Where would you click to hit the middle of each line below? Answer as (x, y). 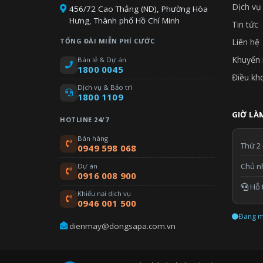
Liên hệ (245, 42)
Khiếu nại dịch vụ (104, 193)
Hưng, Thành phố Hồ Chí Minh (124, 20)
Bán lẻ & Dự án (102, 59)
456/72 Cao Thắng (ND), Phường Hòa (139, 9)
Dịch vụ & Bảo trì (105, 87)
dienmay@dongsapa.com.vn (122, 226)
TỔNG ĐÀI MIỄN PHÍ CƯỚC (107, 41)
